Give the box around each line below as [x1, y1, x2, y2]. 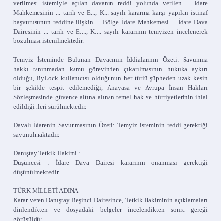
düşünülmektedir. [13, 168, 60, 176]
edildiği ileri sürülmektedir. [13, 103, 86, 110]
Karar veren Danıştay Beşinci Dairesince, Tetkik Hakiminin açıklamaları [13, 196, 208, 204]
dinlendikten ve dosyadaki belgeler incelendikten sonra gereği [13, 206, 208, 213]
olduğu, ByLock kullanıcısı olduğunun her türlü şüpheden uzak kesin [13, 74, 208, 82]
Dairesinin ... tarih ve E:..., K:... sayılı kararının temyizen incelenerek [13, 28, 208, 35]
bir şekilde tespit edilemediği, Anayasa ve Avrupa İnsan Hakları [13, 84, 208, 91]
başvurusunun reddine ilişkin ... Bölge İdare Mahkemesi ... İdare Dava [13, 18, 208, 26]
